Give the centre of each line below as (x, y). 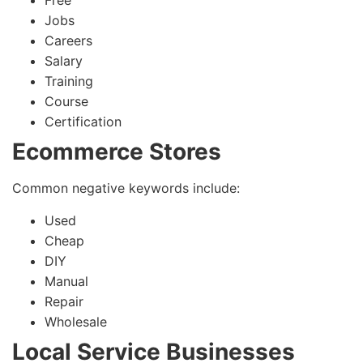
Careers (68, 41)
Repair (64, 301)
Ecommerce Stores (117, 152)
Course (66, 102)
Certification (83, 122)
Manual (66, 281)
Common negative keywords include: (126, 188)
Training (69, 81)
